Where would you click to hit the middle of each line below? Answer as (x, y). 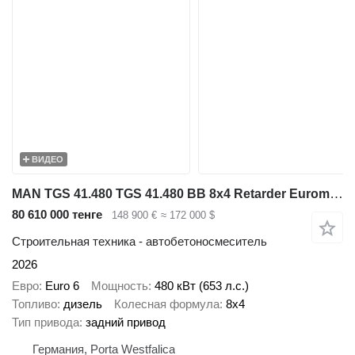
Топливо (34, 303)
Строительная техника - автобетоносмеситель (139, 242)
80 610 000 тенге (57, 214)
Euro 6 (62, 285)
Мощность (120, 285)
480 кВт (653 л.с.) (202, 285)
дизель (83, 303)
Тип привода (46, 322)
